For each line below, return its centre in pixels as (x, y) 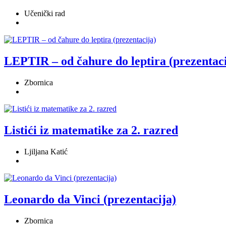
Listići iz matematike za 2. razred (91, 130)
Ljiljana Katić (46, 151)
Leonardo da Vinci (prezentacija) (90, 199)
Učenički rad (45, 14)
